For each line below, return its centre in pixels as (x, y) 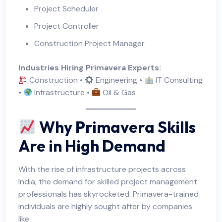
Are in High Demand (92, 146)
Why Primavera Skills (118, 127)
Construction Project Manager (89, 44)
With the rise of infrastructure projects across (102, 169)
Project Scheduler (66, 9)
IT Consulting (178, 80)
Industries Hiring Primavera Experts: (90, 68)
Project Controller (67, 26)
